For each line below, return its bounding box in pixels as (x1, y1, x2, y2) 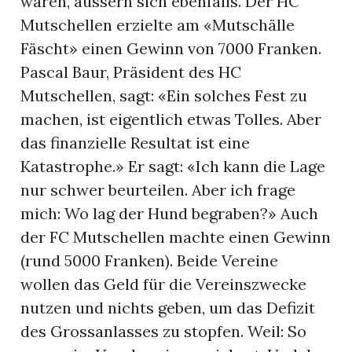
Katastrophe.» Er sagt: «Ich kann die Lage (20, 156, 326, 177)
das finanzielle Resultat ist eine (20, 133, 251, 153)
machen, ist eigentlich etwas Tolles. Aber (20, 109, 322, 130)
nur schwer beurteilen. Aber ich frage (20, 180, 296, 200)
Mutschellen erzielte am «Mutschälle (20, 15, 295, 35)
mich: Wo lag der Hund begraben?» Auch (20, 203, 319, 224)
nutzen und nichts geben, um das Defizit (20, 298, 316, 318)
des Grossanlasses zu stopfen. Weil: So (20, 321, 307, 342)
